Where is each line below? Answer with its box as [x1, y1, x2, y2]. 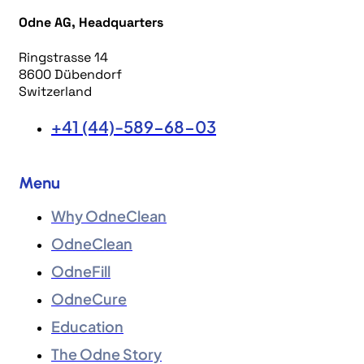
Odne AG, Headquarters [19, 13, 163, 31]
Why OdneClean [51, 206, 167, 225]
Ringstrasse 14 [19, 49, 116, 67]
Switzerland [19, 83, 92, 101]
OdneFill [51, 261, 110, 280]
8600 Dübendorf [19, 66, 122, 84]
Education [51, 316, 123, 336]
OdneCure [51, 288, 127, 308]
